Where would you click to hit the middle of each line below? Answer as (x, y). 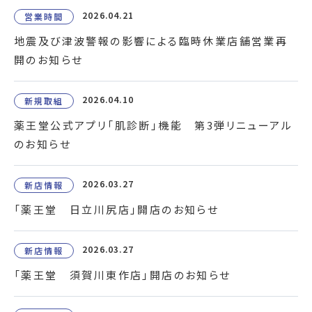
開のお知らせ (49, 60)
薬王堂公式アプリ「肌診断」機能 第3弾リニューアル (153, 125)
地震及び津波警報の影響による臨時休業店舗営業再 (151, 41)
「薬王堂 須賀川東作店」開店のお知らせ (123, 275)
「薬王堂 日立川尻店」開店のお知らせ (117, 209)
